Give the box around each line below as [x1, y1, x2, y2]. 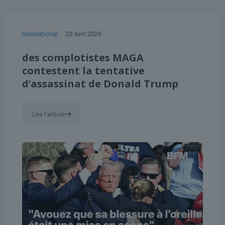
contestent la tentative [22, 63, 145, 77]
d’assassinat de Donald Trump [22, 76, 178, 90]
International [22, 30, 58, 38]
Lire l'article [32, 110, 65, 118]
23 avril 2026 [66, 30, 101, 38]
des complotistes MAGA [22, 50, 144, 64]
